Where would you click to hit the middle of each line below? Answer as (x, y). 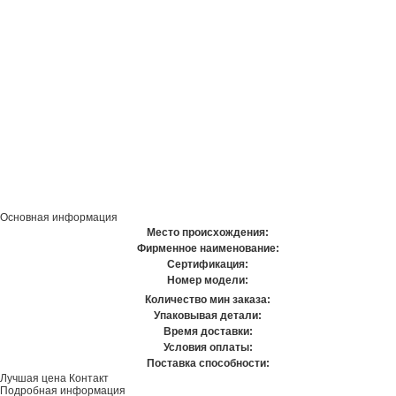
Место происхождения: (208, 232)
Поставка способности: (208, 363)
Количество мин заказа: (208, 300)
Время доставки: (208, 331)
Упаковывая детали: (208, 316)
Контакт (89, 378)
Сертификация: (208, 264)
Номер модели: (208, 280)
